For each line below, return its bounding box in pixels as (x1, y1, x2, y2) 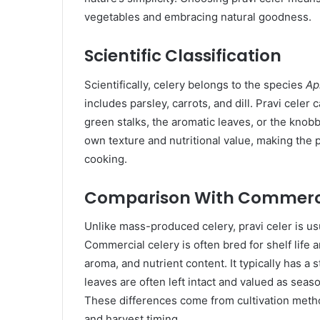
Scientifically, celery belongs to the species (84, 77, 306, 91)
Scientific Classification (84, 44, 281, 68)
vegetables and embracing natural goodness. (84, 10, 311, 24)
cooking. (84, 151, 127, 166)
